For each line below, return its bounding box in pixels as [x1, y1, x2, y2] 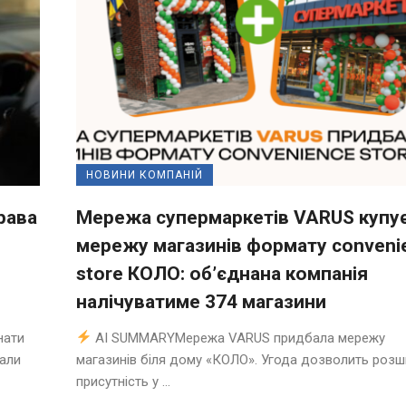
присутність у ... [76, 372, 170, 390]
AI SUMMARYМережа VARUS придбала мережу [92, 329, 386, 346]
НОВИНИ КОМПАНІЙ [86, 168, 203, 181]
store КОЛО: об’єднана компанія [76, 262, 368, 285]
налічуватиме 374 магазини [76, 290, 326, 313]
